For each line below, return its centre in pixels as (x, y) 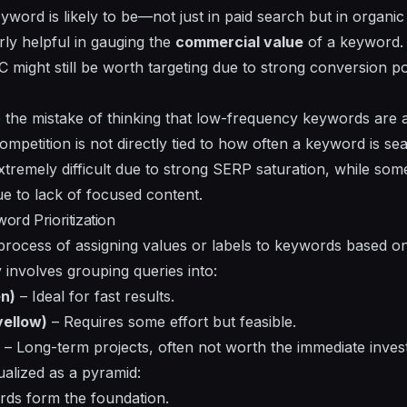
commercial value (239, 42)
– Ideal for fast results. (95, 297)
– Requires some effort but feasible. (172, 322)
